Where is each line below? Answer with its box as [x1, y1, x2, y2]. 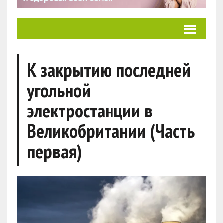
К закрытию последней [26, 57, 191, 82]
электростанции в [26, 98, 153, 122]
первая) [26, 138, 82, 163]
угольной [26, 77, 91, 102]
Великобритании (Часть [26, 118, 195, 143]
